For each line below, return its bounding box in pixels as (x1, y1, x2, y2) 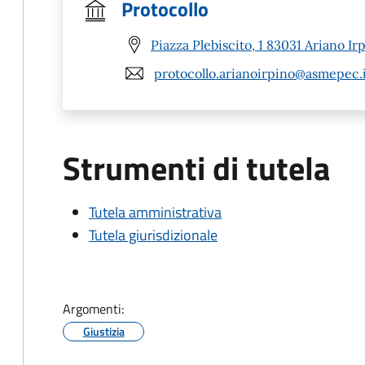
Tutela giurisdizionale (89, 224, 218, 246)
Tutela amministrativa (89, 201, 222, 223)
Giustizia (82, 323, 125, 340)
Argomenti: (63, 299, 124, 319)
